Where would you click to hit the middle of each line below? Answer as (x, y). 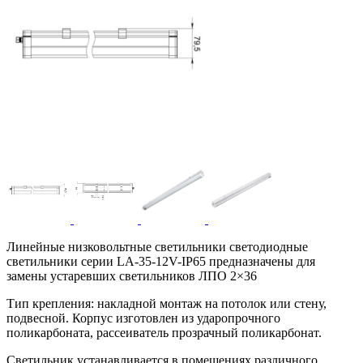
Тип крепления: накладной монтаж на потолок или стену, (167, 304)
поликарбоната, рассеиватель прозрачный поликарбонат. (164, 333)
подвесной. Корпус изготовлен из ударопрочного (143, 318)
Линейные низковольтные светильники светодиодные (157, 247)
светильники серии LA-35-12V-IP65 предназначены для (161, 262)
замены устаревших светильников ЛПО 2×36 (132, 276)
